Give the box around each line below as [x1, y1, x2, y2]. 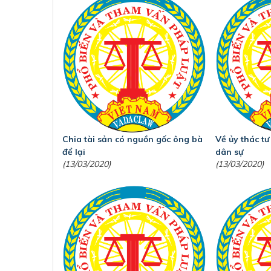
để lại [62, 146, 85, 158]
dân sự [215, 146, 244, 158]
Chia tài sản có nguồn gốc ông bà [62, 134, 203, 145]
